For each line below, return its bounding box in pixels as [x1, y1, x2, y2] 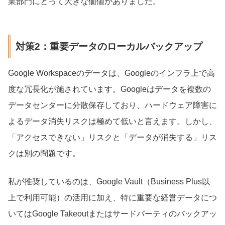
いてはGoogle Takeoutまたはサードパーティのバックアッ [8, 209, 217, 218]
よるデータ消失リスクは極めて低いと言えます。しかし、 [8, 117, 217, 126]
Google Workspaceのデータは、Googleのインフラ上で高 [8, 68, 215, 77]
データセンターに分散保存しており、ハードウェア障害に [8, 100, 217, 109]
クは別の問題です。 [8, 149, 80, 158]
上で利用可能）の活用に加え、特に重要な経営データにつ [8, 193, 217, 202]
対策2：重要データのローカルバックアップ [15, 41, 202, 52]
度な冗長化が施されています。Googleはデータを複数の [8, 84, 211, 93]
